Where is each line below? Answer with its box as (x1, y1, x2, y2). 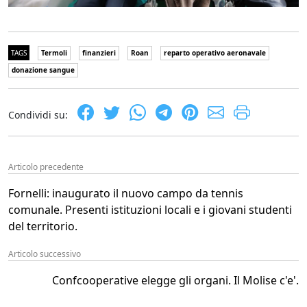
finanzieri (82, 48, 116, 58)
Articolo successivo (8, 248, 81, 260)
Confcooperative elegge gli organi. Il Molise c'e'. (52, 273, 299, 288)
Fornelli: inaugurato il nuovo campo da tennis (8, 186, 243, 201)
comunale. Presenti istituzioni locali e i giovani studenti (8, 202, 292, 217)
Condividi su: (8, 108, 68, 121)
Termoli (41, 48, 67, 58)
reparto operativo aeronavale (164, 48, 266, 58)
